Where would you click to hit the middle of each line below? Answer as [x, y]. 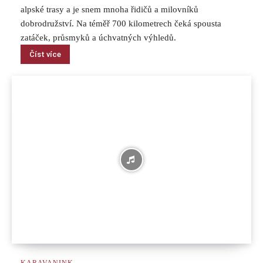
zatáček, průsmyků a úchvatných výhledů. [98, 38]
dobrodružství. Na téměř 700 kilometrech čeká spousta [121, 24]
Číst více [45, 55]
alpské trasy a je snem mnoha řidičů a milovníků [109, 10]
